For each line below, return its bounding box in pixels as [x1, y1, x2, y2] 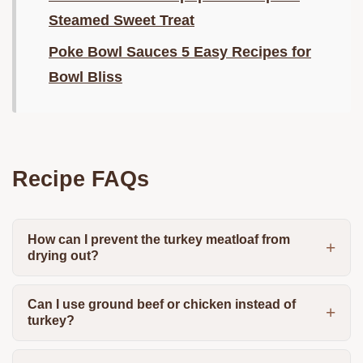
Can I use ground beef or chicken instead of [27, 297, 296, 311]
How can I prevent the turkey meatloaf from [27, 232, 290, 246]
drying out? [27, 248, 99, 263]
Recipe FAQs [12, 166, 149, 192]
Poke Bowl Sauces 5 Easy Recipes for [49, 44, 311, 61]
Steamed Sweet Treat [49, 12, 194, 29]
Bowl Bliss [49, 69, 122, 86]
